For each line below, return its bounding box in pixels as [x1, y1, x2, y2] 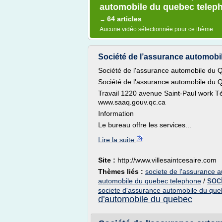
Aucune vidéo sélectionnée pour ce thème [100, 26, 213, 33]
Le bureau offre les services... [98, 121, 191, 129]
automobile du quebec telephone [98, 177, 201, 185]
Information [98, 110, 134, 117]
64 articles [107, 15, 142, 23]
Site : [98, 156, 117, 164]
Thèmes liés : [98, 167, 145, 175]
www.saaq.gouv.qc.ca [98, 98, 166, 106]
